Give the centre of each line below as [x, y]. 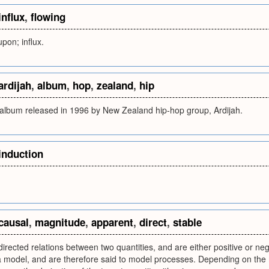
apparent [112, 222]
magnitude [60, 222]
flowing [48, 17]
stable [187, 222]
